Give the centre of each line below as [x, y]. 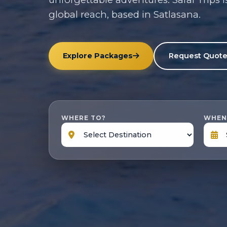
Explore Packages [98, 55]
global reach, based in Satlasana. [125, 14]
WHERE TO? [84, 118]
